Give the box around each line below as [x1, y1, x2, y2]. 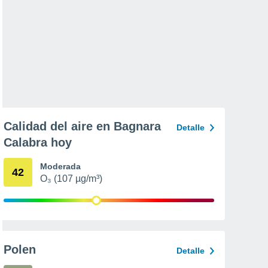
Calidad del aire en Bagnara [4, 120, 161, 133]
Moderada [40, 162, 81, 171]
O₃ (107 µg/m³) [40, 173, 102, 184]
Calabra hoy [4, 136, 72, 149]
